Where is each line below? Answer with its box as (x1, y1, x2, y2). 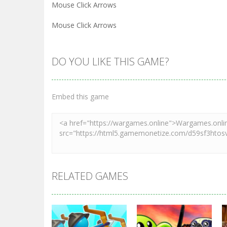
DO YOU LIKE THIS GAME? (52, 55, 169, 68)
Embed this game (52, 92, 109, 101)
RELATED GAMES (52, 169, 128, 183)
